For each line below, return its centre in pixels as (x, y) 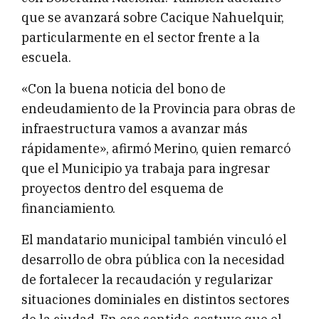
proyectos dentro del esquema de (122, 188)
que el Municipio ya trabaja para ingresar (146, 168)
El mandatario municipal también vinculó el (154, 239)
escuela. (46, 57)
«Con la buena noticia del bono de (124, 88)
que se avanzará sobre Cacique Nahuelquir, (153, 17)
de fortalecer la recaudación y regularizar (147, 279)
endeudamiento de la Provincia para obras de (158, 108)
